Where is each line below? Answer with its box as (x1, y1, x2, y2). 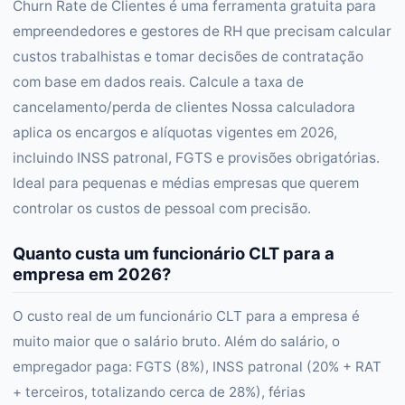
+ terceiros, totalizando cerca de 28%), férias (13, 383, 306, 400)
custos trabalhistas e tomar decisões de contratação (13, 48, 363, 65)
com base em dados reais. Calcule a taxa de (13, 73, 304, 90)
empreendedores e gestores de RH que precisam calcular (13, 23, 391, 40)
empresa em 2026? (13, 264, 171, 284)
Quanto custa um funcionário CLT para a (13, 243, 334, 263)
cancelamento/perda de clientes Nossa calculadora (13, 99, 355, 116)
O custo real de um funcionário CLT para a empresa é (13, 307, 360, 325)
